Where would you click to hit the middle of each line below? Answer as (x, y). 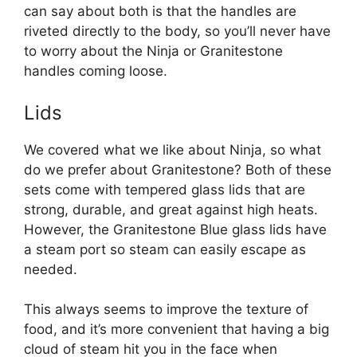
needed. (51, 269)
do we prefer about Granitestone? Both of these (178, 169)
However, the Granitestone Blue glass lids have (175, 229)
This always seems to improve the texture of (166, 310)
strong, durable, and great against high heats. (171, 209)
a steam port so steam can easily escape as (165, 249)
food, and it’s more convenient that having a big (177, 330)
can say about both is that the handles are (160, 12)
